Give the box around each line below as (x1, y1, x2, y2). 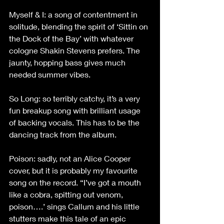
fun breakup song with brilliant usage (9, 105, 142, 115)
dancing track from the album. (9, 129, 116, 139)
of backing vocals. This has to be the (9, 117, 141, 127)
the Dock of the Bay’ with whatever (9, 33, 135, 43)
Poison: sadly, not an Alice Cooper (9, 153, 132, 163)
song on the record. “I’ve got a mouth (9, 177, 143, 187)
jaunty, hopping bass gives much (9, 57, 127, 67)
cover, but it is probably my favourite (9, 165, 139, 175)
